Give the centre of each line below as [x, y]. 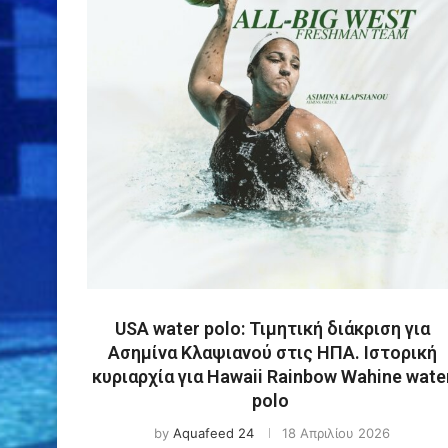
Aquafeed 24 [213, 432]
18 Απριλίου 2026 [336, 432]
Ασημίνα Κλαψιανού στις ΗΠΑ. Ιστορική [272, 352]
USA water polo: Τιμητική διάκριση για [272, 328]
